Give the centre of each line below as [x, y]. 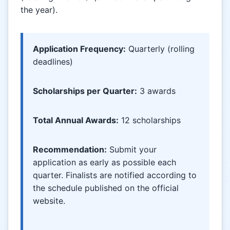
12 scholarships [150, 120]
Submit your [132, 150]
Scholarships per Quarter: [85, 91]
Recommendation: [70, 150]
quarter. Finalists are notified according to [115, 175]
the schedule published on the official [106, 188]
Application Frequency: [80, 49]
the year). [39, 9]
